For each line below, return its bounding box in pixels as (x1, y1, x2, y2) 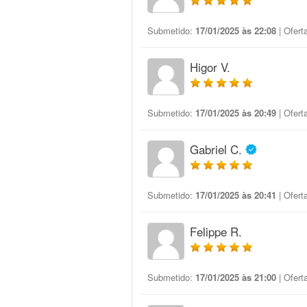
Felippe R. (190, 223, 242, 240)
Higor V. (190, 58, 230, 75)
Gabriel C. (190, 140, 242, 158)
